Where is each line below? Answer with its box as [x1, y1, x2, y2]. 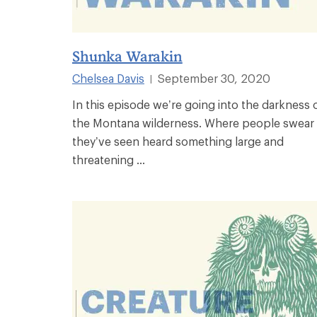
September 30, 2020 [158, 71, 270, 85]
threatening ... [72, 152, 145, 166]
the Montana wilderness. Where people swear [72, 115, 314, 129]
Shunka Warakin [72, 47, 183, 64]
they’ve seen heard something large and [72, 134, 284, 148]
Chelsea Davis [72, 71, 144, 85]
